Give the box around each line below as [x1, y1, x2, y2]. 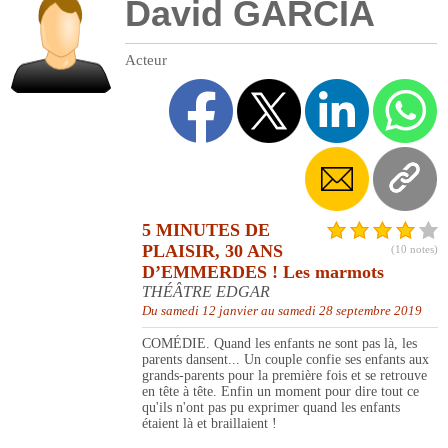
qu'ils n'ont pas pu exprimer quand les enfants [142, 400, 400, 416]
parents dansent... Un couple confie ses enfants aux [142, 352, 429, 368]
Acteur [125, 52, 167, 69]
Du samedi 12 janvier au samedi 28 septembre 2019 [142, 303, 422, 319]
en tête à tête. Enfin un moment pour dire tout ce [142, 384, 419, 400]
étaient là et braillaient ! [142, 416, 277, 432]
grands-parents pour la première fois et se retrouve [142, 368, 427, 384]
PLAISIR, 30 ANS [142, 241, 283, 262]
